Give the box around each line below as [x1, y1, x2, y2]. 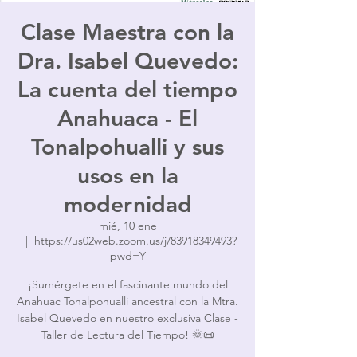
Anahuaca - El [57, 104, 198, 131]
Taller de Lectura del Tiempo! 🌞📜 [41, 328, 214, 342]
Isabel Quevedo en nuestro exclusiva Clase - [17, 311, 238, 325]
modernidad [63, 190, 192, 218]
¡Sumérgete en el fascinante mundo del [27, 277, 228, 292]
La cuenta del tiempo [18, 76, 237, 103]
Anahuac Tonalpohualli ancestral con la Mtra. [17, 294, 238, 308]
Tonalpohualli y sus [31, 133, 224, 160]
